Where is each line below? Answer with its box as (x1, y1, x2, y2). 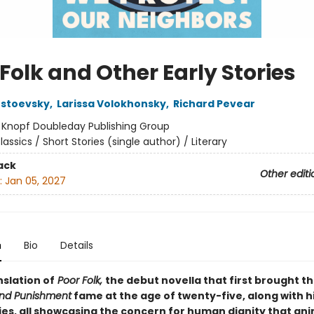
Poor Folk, (54, 273, 105, 287)
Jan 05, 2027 (4, 174, 66, 189)
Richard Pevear (172, 97, 255, 111)
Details (60, 238, 93, 252)
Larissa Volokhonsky (56, 97, 166, 111)
